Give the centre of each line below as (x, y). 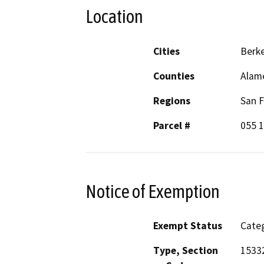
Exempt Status (188, 226)
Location (114, 17)
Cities (166, 51)
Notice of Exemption (153, 191)
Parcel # (172, 125)
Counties (174, 76)
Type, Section (186, 251)
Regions (172, 100)
